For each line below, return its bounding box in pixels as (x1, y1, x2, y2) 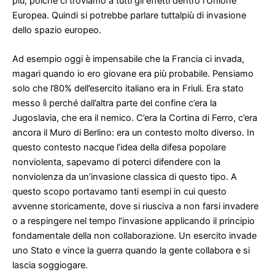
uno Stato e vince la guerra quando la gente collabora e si (12, 245, 250, 257)
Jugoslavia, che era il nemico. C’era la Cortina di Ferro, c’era (12, 112, 257, 124)
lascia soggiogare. (12, 260, 88, 271)
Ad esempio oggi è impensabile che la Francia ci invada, (12, 53, 244, 65)
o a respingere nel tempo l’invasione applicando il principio (12, 215, 255, 227)
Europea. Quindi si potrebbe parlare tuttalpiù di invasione (12, 9, 246, 21)
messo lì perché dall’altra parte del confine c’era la (12, 98, 217, 109)
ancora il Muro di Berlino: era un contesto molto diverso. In (12, 127, 255, 139)
